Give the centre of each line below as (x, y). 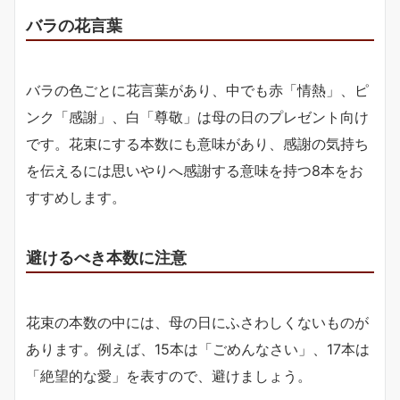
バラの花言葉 (74, 25)
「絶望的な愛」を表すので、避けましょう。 (169, 375)
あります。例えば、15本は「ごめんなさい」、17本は (198, 349)
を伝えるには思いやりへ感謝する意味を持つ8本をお (195, 170)
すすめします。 (76, 197)
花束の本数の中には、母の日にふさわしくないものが (197, 322)
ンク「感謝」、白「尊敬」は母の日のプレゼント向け (197, 117)
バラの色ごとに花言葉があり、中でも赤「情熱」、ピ (197, 90)
